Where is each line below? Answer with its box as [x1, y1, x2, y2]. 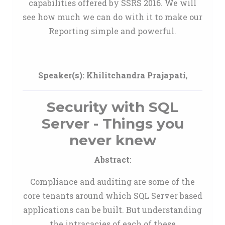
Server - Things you [41, 115, 184, 132]
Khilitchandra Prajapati [86, 70, 186, 80]
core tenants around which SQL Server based [23, 190, 202, 201]
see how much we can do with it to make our [23, 12, 202, 22]
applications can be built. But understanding [23, 204, 202, 215]
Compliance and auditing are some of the [30, 176, 195, 187]
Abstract [94, 154, 130, 165]
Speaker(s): [38, 70, 84, 80]
